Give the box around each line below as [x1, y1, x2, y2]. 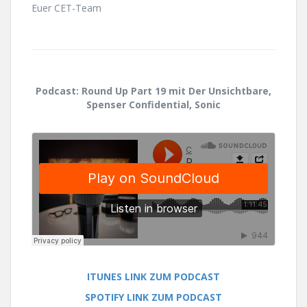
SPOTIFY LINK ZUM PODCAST [85, 290, 222, 304]
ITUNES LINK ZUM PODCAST [87, 269, 220, 283]
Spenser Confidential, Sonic [86, 97, 221, 111]
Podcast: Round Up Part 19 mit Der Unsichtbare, [36, 84, 271, 97]
